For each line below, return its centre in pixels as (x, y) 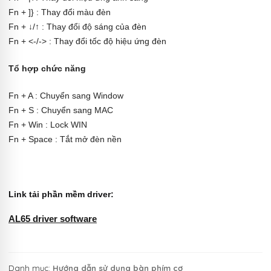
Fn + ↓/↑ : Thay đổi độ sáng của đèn (77, 26)
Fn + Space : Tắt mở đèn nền (65, 139)
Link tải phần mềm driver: (61, 194)
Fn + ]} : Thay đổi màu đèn (60, 12)
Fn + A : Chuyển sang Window (66, 96)
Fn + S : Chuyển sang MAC (61, 110)
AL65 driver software (53, 219)
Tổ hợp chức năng (47, 69)
